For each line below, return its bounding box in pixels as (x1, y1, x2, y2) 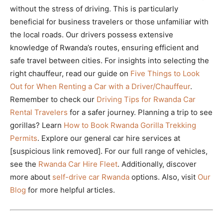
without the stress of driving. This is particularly (10, 4, 178, 14)
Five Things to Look (130, 69, 200, 79)
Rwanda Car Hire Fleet (38, 159, 117, 169)
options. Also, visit (129, 172, 198, 182)
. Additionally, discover (117, 159, 197, 169)
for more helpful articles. (26, 185, 115, 195)
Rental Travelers (10, 108, 68, 117)
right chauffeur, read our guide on (10, 69, 130, 79)
